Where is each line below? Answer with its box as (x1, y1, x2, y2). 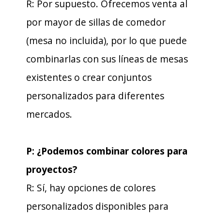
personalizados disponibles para (26, 200, 169, 213)
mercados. (26, 108, 72, 121)
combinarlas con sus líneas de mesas (26, 52, 188, 65)
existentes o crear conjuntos (26, 71, 152, 84)
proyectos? (26, 163, 77, 176)
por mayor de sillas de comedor (26, 15, 166, 29)
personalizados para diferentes (26, 89, 164, 102)
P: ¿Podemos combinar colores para (26, 144, 187, 157)
